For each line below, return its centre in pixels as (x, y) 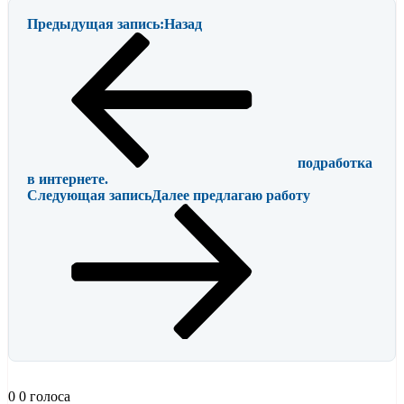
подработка (335, 163)
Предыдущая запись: (96, 24)
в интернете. (68, 179)
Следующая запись (89, 196)
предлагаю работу (252, 196)
